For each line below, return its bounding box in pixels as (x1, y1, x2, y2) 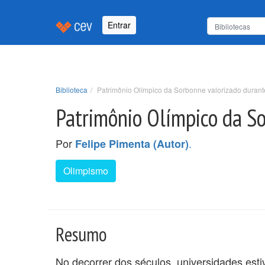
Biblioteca (56, 84, 88, 95)
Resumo (56, 221, 107, 247)
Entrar (108, 19, 131, 31)
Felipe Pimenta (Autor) (75, 135, 189, 151)
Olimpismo (63, 163, 108, 177)
